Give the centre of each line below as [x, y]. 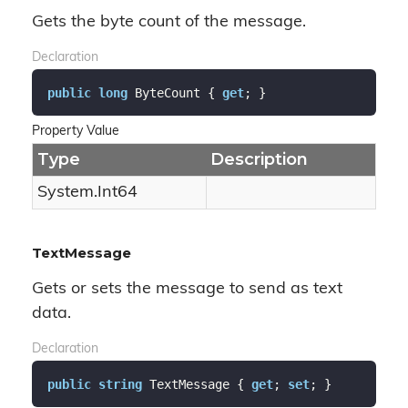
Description [259, 159]
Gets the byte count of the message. [169, 22]
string [120, 384]
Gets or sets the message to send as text [187, 289]
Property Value [76, 132]
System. [67, 193]
